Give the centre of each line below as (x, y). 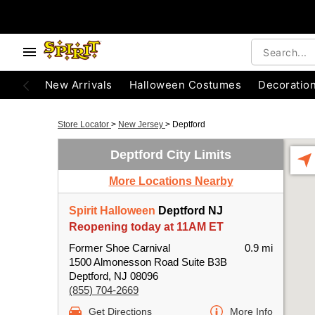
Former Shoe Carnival (120, 248)
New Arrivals (79, 85)
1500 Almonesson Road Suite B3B (148, 262)
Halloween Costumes (185, 85)
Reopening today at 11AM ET (146, 227)
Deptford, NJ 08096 (114, 276)
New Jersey (142, 124)
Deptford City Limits (171, 155)
